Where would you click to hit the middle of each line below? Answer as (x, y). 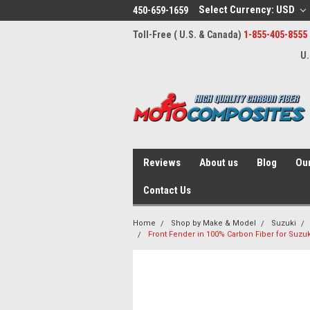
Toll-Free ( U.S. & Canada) (188, 35)
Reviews (162, 163)
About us (219, 163)
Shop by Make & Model (213, 223)
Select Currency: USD (248, 10)
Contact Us (167, 190)
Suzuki (284, 223)
